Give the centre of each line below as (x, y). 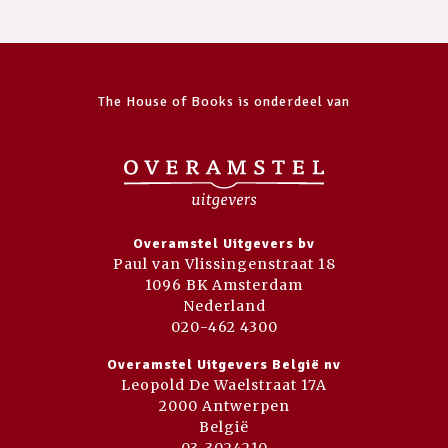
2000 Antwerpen (224, 406)
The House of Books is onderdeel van (224, 101)
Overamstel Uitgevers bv (224, 243)
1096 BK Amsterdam (224, 285)
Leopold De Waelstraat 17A (224, 385)
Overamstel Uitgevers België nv (224, 364)
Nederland (224, 306)
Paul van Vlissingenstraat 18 (224, 264)
